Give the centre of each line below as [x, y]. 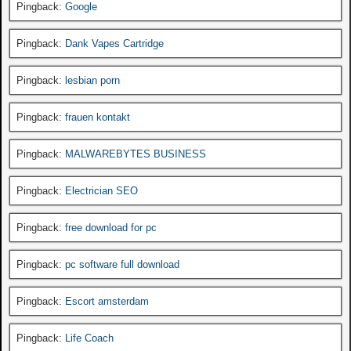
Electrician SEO [101, 190]
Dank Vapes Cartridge [114, 43]
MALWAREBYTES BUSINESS [136, 154]
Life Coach [89, 338]
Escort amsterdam [107, 301]
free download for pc [111, 227]
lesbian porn [92, 80]
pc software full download [122, 264]
